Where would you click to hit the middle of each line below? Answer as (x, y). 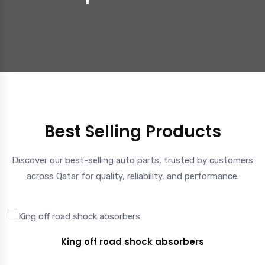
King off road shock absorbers (132, 241)
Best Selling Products (132, 131)
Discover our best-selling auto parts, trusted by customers (132, 160)
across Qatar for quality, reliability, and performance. (132, 176)
